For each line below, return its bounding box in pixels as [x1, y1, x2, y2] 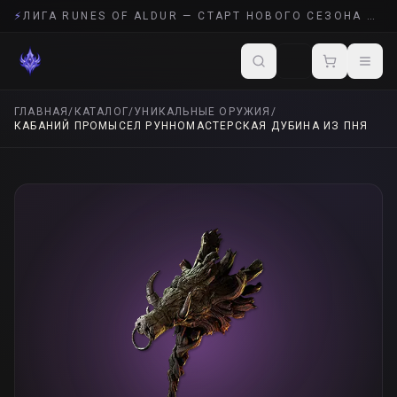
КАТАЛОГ [74, 105, 129, 118]
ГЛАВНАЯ [14, 105, 69, 118]
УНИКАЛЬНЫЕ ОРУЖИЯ [134, 105, 271, 118]
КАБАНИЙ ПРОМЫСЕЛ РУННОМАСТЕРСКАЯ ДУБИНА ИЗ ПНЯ [14, 120, 369, 132]
